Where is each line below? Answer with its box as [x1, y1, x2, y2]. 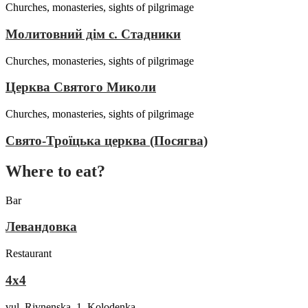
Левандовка [5, 219, 77, 234]
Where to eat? [5, 162, 105, 180]
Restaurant [5, 247, 52, 260]
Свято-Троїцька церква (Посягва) [5, 133, 208, 148]
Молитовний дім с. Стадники [5, 27, 181, 42]
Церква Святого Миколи [5, 80, 156, 95]
